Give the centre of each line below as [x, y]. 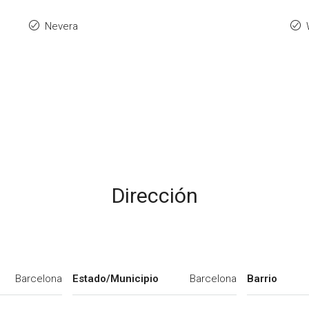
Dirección [154, 196]
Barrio [262, 279]
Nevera [61, 26]
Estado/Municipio [116, 279]
